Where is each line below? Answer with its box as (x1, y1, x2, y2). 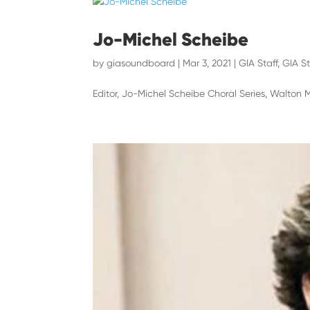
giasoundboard (107, 57, 176, 69)
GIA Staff (239, 57, 278, 69)
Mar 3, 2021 (183, 57, 232, 69)
